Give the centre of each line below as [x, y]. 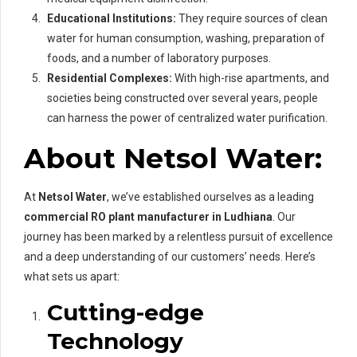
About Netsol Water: [173, 159]
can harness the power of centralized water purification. [187, 118]
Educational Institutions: [112, 19]
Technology [115, 341]
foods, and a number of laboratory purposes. [159, 59]
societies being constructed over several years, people [182, 98]
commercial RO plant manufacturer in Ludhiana [148, 217]
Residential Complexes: [110, 78]
